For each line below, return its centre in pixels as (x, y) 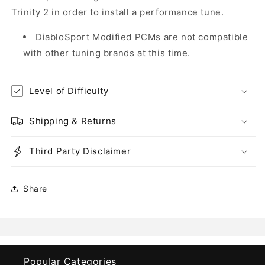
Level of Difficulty (69, 91)
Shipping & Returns (73, 121)
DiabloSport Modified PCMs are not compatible (142, 37)
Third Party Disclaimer (80, 151)
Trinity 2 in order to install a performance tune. (118, 12)
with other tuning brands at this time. (107, 53)
